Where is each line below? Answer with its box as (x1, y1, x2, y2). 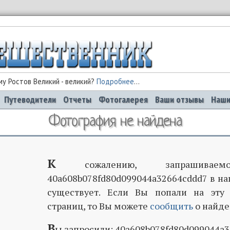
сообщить (150, 200, 193, 213)
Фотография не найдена (48, 113, 182, 131)
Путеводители (4, 93, 56, 106)
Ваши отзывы (155, 93, 204, 106)
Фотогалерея (99, 93, 148, 106)
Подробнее (97, 76, 134, 87)
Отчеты (63, 93, 91, 106)
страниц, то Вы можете (47, 200, 150, 213)
